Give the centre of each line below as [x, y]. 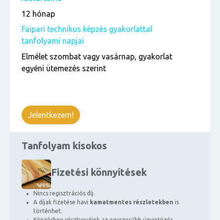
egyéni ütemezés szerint [64, 68]
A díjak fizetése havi [62, 202]
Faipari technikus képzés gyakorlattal [87, 29]
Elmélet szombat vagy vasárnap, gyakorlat [97, 56]
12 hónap [38, 14]
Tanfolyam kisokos [64, 146]
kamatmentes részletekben [132, 202]
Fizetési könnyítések [99, 172]
